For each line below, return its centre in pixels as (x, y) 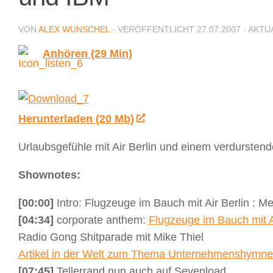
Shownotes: (49, 175)
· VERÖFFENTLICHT (154, 29)
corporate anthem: (101, 220)
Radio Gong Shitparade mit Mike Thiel (111, 237)
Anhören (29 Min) (87, 53)
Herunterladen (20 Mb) (76, 119)
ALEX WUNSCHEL (74, 29)
